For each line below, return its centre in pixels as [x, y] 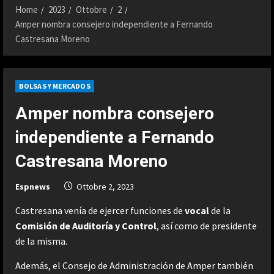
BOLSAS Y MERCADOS [55, 86]
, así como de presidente [207, 225]
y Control [136, 225]
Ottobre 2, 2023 [105, 186]
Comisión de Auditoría [64, 225]
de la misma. [41, 241]
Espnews [33, 186]
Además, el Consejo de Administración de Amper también [134, 265]
